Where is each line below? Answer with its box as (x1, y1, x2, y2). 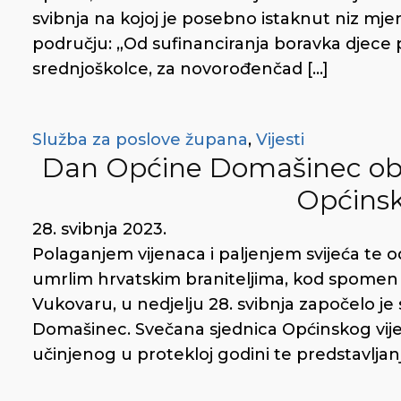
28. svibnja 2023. (32, 219, 166, 239)
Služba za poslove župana (32, 130, 248, 149)
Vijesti (256, 130, 304, 149)
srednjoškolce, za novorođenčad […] (32, 59, 328, 79)
